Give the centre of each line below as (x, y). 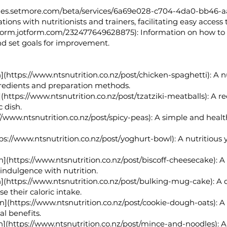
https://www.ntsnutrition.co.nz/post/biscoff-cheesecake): (113, 160)
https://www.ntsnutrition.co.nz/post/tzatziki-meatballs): (106, 96)
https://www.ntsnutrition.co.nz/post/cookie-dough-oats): (113, 202)
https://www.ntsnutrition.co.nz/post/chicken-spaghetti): (109, 75)
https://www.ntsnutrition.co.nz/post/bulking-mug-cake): (110, 181)
